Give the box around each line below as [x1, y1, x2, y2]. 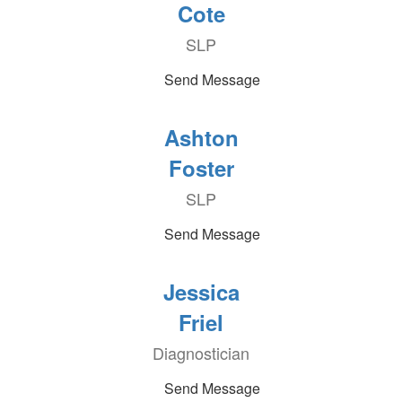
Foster [168, 153, 234, 183]
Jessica [162, 276, 240, 307]
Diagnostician [153, 341, 249, 364]
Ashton [163, 122, 239, 153]
